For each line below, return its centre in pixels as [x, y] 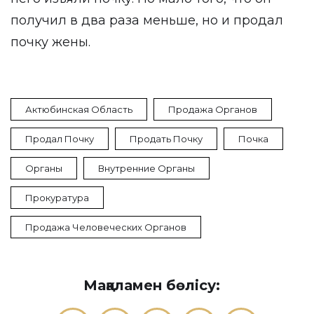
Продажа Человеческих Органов [106, 227]
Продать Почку [166, 139]
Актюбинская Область [79, 109]
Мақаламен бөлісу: [152, 285]
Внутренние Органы [146, 168]
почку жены [49, 42]
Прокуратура [57, 198]
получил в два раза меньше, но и [122, 20]
